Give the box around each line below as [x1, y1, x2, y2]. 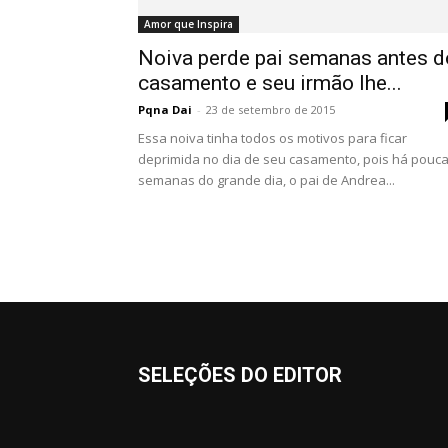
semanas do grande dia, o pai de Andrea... [138, 171, 395, 189]
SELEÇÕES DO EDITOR [138, 363, 342, 387]
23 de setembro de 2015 [206, 102, 335, 117]
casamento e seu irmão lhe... [138, 71, 402, 95]
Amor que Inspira [144, 17, 233, 31]
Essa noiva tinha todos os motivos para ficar [138, 129, 407, 147]
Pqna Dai [138, 102, 192, 117]
